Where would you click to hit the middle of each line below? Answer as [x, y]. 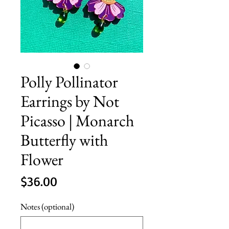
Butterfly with [64, 140]
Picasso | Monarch [77, 120]
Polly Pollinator [69, 82]
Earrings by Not [70, 101]
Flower [42, 159]
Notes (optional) [47, 206]
